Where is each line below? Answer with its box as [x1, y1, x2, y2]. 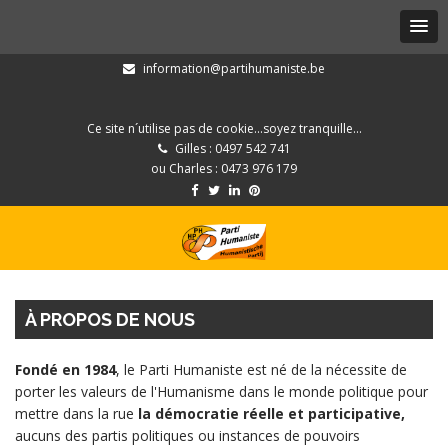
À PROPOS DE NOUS [25, 309, 195, 330]
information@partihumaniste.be [143, 60, 325, 77]
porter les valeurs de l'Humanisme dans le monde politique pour [15, 382, 428, 401]
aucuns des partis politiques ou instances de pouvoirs [15, 426, 360, 445]
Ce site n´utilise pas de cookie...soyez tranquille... [86, 120, 362, 137]
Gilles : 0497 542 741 [171, 140, 291, 157]
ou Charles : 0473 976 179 [151, 160, 297, 177]
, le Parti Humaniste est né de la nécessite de [116, 360, 407, 379]
